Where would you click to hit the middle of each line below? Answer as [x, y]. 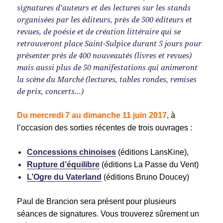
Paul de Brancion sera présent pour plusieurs [97, 201]
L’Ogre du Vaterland [64, 177]
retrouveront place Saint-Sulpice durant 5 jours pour [110, 43]
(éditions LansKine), [153, 152]
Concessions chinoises [72, 152]
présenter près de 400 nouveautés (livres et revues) [105, 55]
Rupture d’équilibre [63, 164]
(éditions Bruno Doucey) [146, 177]
